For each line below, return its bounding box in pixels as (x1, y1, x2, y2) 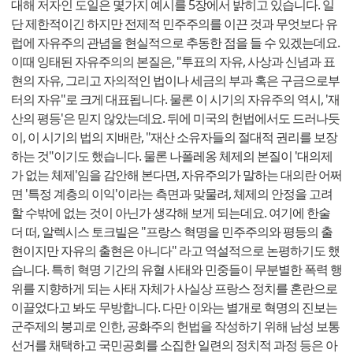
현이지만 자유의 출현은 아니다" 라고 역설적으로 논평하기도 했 (11, 241, 340, 259)
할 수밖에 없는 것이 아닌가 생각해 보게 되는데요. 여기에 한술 (11, 203, 330, 221)
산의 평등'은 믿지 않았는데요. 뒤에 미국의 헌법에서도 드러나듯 (11, 109, 340, 127)
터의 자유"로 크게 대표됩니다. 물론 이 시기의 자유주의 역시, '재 (11, 90, 340, 108)
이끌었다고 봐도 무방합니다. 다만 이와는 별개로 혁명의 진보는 (11, 298, 337, 316)
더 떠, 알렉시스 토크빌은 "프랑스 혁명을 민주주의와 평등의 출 (11, 222, 333, 240)
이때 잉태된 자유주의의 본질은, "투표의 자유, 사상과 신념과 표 (11, 52, 335, 70)
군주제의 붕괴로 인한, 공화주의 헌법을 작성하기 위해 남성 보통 (11, 317, 340, 335)
